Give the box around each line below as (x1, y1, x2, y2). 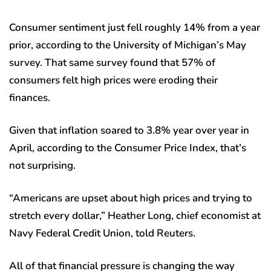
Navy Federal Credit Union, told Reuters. (9, 226, 195, 241)
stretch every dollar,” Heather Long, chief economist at (9, 209, 261, 223)
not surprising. (9, 158, 76, 173)
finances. (9, 91, 53, 105)
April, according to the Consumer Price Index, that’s (9, 141, 246, 155)
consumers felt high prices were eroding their (9, 73, 218, 88)
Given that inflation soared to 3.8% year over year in (9, 123, 249, 138)
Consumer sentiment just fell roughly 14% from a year (9, 21, 260, 35)
